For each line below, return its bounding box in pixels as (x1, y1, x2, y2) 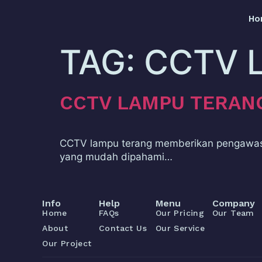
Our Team (212, 208, 254, 218)
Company (212, 198, 255, 209)
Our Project (42, 239, 92, 248)
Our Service (155, 223, 205, 233)
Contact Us (98, 223, 147, 233)
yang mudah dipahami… (60, 151, 173, 163)
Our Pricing (155, 208, 205, 218)
